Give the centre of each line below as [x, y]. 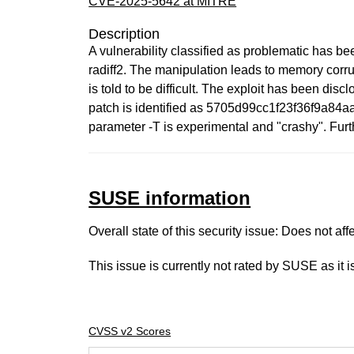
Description [124, 34]
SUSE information [170, 198]
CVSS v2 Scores [130, 331]
